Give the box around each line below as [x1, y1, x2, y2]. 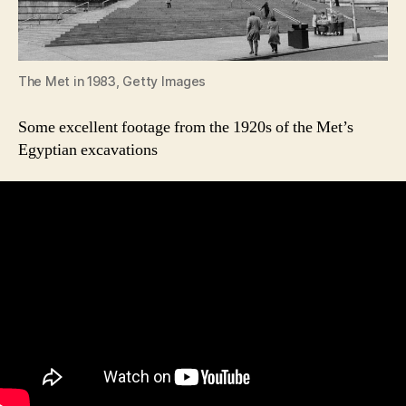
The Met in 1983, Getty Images [18, 72, 207, 89]
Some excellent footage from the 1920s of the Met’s [18, 116, 353, 138]
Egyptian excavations [18, 139, 158, 160]
